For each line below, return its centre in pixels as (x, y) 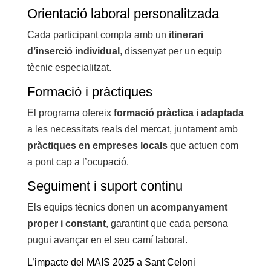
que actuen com (203, 145)
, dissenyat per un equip (171, 51)
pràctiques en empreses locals (97, 145)
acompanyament (189, 207)
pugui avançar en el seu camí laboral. (107, 240)
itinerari (186, 34)
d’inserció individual (73, 51)
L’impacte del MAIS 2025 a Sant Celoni (111, 262)
